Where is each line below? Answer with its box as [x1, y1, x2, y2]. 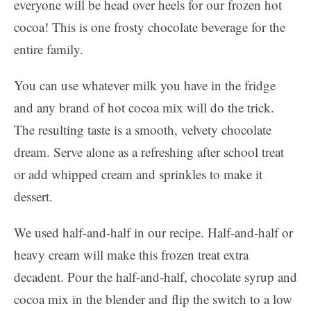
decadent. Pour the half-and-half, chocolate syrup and [14, 268, 297, 285]
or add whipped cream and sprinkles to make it [14, 165, 262, 183]
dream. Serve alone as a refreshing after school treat [14, 143, 284, 160]
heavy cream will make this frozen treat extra [14, 246, 249, 263]
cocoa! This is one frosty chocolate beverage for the [14, 18, 285, 35]
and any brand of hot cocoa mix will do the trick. [14, 99, 274, 116]
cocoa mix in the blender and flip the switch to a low [14, 290, 292, 308]
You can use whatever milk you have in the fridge [14, 76, 276, 94]
